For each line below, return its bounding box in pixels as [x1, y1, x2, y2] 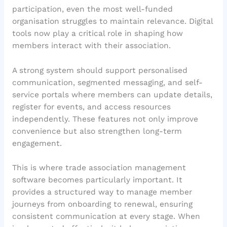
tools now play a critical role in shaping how [12, 28, 183, 38]
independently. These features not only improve [12, 114, 198, 124]
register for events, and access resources [12, 102, 171, 111]
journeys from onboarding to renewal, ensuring [12, 200, 193, 209]
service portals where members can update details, [12, 90, 212, 99]
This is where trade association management [12, 163, 186, 173]
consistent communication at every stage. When [12, 212, 200, 221]
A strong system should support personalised [12, 65, 187, 75]
